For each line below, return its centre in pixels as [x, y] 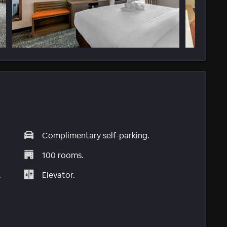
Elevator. [59, 175]
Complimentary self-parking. [96, 135]
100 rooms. [63, 155]
